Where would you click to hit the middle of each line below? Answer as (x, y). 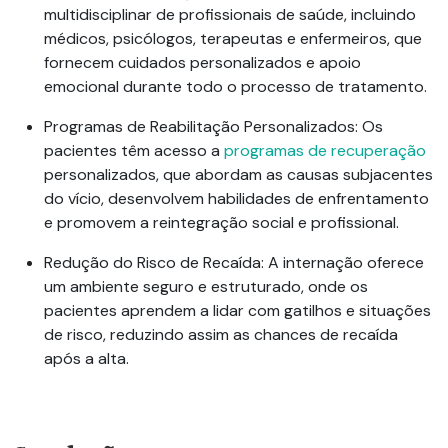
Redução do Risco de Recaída (152, 262)
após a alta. (86, 358)
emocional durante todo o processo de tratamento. (235, 86)
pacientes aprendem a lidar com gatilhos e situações (237, 310)
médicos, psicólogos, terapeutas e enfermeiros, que (233, 38)
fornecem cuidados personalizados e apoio (202, 62)
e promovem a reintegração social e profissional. (221, 222)
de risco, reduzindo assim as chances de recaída (221, 334)
